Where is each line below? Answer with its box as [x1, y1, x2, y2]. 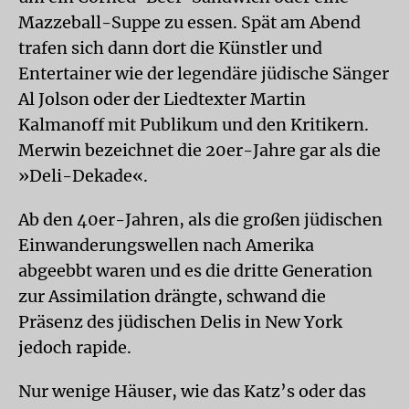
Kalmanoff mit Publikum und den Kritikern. [18, 114, 369, 135]
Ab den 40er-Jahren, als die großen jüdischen [18, 209, 383, 230]
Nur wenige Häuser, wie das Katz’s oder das [18, 381, 366, 402]
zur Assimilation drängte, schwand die [18, 286, 326, 307]
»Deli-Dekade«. [18, 165, 148, 186]
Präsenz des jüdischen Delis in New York [18, 311, 342, 332]
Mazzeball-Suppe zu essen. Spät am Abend [18, 12, 361, 33]
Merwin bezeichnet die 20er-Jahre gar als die [18, 140, 381, 161]
